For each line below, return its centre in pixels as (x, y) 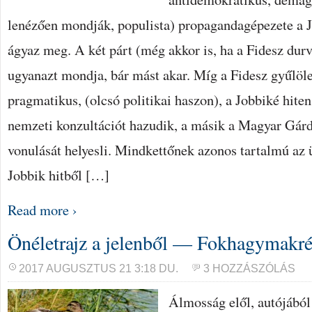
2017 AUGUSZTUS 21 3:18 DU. (99, 268)
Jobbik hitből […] (58, 175)
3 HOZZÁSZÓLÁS (249, 268)
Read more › (42, 210)
